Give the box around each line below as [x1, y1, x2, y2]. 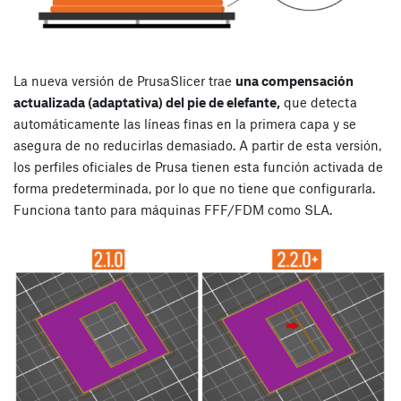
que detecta [280, 93, 357, 110]
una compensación [235, 72, 354, 89]
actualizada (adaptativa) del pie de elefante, [13, 93, 280, 110]
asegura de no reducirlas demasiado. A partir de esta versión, [13, 136, 381, 153]
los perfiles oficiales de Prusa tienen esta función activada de [13, 158, 383, 175]
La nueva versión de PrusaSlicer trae [13, 72, 235, 89]
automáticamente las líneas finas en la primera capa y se [13, 115, 356, 132]
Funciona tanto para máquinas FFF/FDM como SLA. [13, 200, 332, 218]
